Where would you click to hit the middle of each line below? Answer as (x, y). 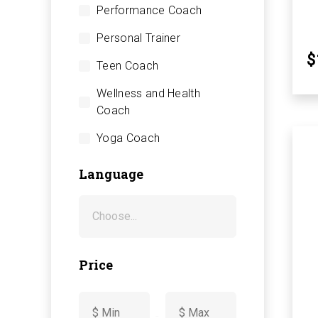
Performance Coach (149, 10)
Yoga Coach (128, 138)
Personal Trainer (139, 38)
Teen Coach (128, 65)
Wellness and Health (149, 93)
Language (111, 174)
